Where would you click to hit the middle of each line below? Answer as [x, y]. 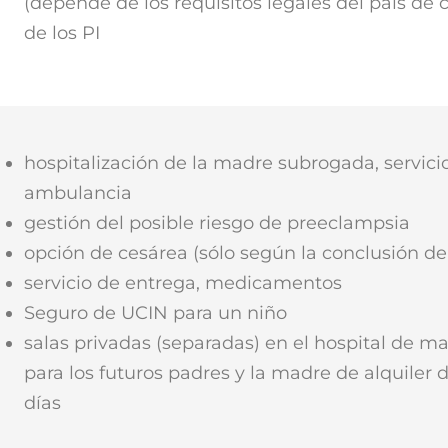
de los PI [61, 32]
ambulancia [77, 192]
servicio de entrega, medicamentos [182, 282]
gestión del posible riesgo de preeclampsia [216, 222]
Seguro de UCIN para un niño [155, 312]
